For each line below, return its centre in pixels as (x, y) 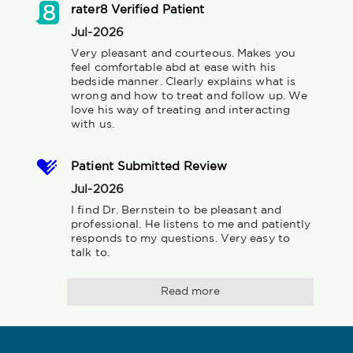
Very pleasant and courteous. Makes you (183, 53)
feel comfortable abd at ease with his (173, 67)
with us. (93, 124)
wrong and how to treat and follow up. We (190, 96)
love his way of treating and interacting (181, 110)
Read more (190, 291)
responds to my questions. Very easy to (180, 238)
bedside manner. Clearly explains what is (184, 82)
